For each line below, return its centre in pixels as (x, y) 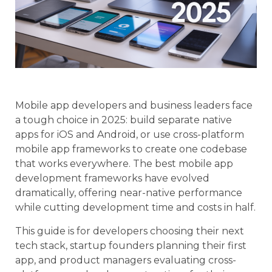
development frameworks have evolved (112, 178)
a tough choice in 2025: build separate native (124, 120)
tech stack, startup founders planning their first (131, 245)
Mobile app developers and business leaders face (134, 106)
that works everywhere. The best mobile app (124, 164)
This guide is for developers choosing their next (130, 231)
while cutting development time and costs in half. (135, 208)
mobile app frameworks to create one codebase (131, 149)
